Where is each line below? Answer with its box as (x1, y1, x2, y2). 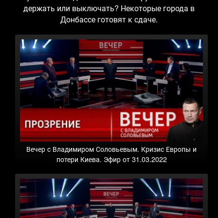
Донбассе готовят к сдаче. (60, 13, 158, 25)
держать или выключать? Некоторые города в (23, 2, 195, 14)
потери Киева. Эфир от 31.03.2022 (56, 154, 167, 164)
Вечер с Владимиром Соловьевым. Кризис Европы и (26, 144, 197, 154)
